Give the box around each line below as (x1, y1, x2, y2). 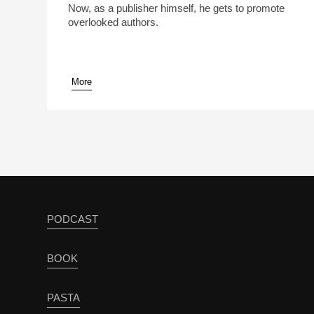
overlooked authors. (68, 16, 159, 29)
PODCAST (47, 213, 99, 226)
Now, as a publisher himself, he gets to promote (68, 2, 285, 15)
